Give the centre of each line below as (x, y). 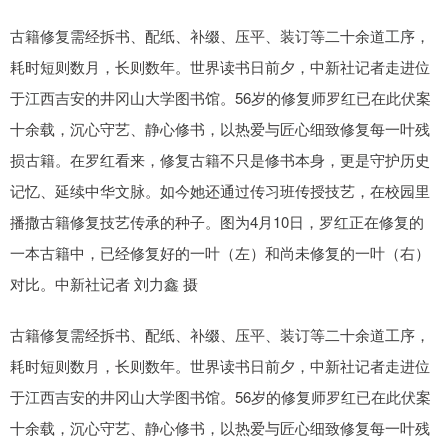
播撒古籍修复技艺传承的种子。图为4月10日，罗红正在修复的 (217, 221)
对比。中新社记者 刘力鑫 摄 (104, 283)
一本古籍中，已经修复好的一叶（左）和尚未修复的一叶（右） (220, 252)
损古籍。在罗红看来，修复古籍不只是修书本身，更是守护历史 (220, 159)
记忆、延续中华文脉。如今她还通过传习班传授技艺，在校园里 (220, 190)
